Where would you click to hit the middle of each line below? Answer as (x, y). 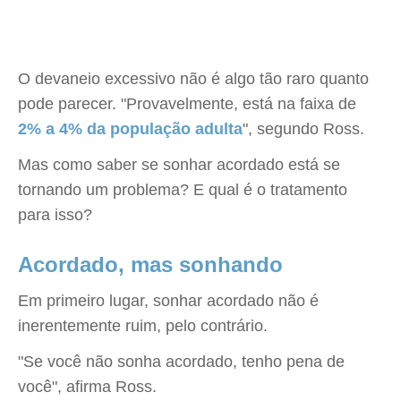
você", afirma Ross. (87, 387)
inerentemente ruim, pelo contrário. (143, 326)
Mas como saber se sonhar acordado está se (179, 165)
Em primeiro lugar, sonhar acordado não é (168, 301)
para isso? (55, 215)
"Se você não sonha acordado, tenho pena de (181, 362)
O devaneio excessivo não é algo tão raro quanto (193, 79)
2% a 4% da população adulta (130, 129)
